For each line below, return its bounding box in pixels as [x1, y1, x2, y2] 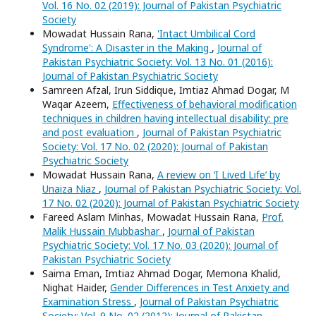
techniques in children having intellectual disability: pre [42, 111, 288, 125]
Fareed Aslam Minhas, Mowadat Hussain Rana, [42, 209, 262, 224]
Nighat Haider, [42, 280, 110, 294]
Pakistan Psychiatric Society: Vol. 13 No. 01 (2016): [42, 54, 273, 68]
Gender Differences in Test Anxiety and [110, 280, 289, 294]
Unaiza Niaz [42, 181, 99, 195]
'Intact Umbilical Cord [157, 26, 255, 40]
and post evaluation [42, 125, 137, 139]
